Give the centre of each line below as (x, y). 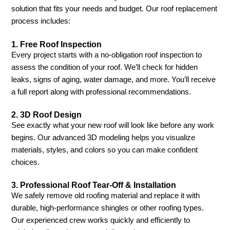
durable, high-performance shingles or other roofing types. (108, 208)
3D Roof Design (51, 115)
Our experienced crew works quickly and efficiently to (101, 221)
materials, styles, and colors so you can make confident (105, 150)
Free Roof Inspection (61, 44)
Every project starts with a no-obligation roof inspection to (107, 55)
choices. (26, 162)
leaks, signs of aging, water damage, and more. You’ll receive (114, 79)
